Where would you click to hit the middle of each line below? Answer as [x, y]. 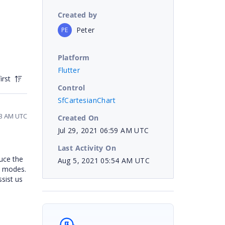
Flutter [69, 70]
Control [71, 87]
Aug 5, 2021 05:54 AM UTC [104, 160]
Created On [78, 118]
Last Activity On [87, 148]
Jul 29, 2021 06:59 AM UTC [103, 130]
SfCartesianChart [86, 100]
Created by [77, 15]
